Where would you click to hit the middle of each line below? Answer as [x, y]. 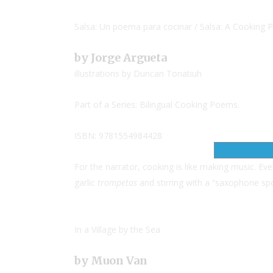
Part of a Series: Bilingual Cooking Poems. [157, 105]
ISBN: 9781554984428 [118, 136]
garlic [86, 183]
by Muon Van [111, 261]
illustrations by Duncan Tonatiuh [138, 73]
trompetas [117, 183]
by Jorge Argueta [121, 58]
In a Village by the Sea [117, 229]
